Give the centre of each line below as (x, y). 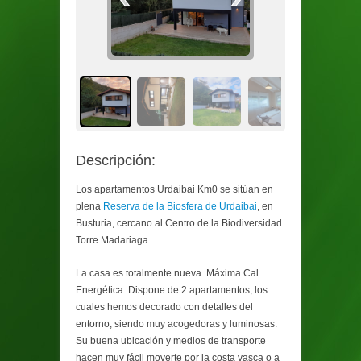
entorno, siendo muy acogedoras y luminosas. (176, 324)
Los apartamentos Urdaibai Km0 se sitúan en (174, 189)
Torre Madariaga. (113, 240)
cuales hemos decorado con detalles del (164, 307)
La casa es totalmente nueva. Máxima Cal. (168, 273)
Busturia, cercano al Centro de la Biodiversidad (179, 223)
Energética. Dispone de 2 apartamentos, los (172, 290)
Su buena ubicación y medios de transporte (171, 341)
